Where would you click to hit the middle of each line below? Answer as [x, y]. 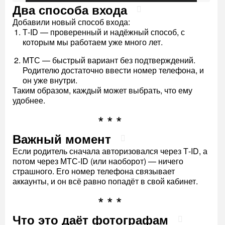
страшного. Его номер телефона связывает [94, 171]
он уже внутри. [50, 80]
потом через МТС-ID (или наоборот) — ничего [98, 161]
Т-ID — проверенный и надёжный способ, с [104, 32]
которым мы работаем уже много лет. [93, 42]
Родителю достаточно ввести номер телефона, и [113, 70]
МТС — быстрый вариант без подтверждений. [109, 60]
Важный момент [62, 138]
